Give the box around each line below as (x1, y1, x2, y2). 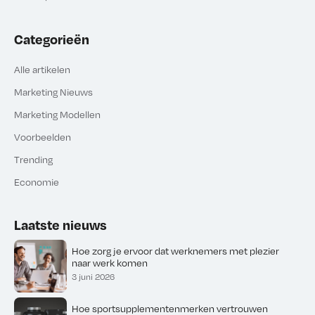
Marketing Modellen (14, 107, 101, 121)
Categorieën (14, 30, 89, 47)
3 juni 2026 (72, 271, 115, 283)
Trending (14, 152, 53, 166)
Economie (14, 174, 59, 188)
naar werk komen (72, 255, 148, 269)
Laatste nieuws (14, 215, 107, 233)
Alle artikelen (14, 62, 70, 76)
